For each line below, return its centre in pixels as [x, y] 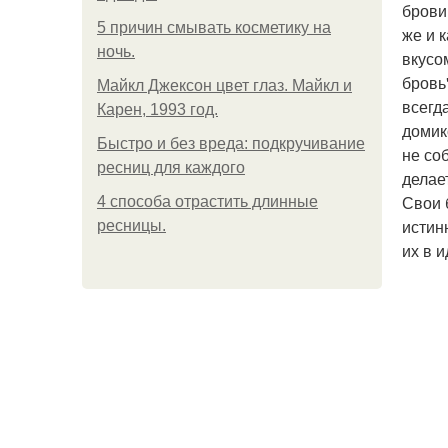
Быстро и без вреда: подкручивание [231, 143]
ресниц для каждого [171, 167]
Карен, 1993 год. [157, 109]
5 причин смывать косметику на [214, 27]
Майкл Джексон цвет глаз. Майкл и [224, 85]
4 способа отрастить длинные [207, 201]
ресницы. [131, 225]
